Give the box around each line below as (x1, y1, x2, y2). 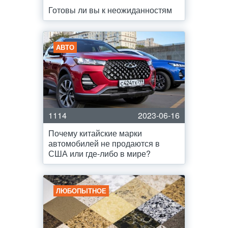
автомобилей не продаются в (48, 137, 160, 149)
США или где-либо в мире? (48, 148, 151, 159)
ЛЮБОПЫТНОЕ (56, 186, 106, 195)
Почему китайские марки (48, 127, 142, 139)
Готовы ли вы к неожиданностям (48, 4, 172, 16)
